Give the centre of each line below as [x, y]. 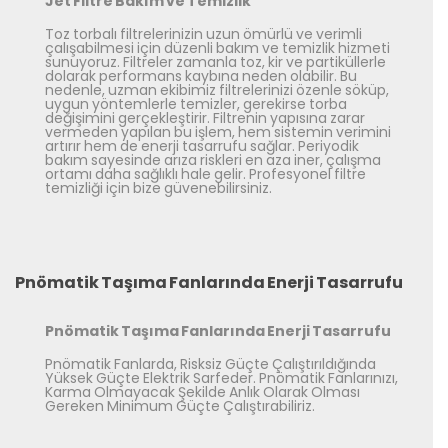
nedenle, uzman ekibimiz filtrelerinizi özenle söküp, [217, 90]
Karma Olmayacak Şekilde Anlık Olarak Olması [202, 392]
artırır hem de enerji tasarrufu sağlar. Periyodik [202, 146]
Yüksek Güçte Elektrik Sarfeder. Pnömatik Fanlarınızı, [221, 378]
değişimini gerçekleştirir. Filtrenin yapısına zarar [205, 118]
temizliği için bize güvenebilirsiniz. [158, 188]
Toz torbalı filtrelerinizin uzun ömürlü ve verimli [203, 34]
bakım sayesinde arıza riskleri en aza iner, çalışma [213, 160]
